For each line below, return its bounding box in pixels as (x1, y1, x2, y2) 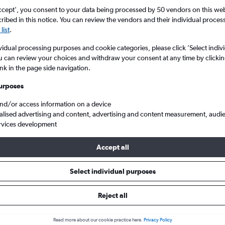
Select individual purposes (69, 167, 156, 175)
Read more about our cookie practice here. (53, 217, 143, 223)
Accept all (96, 143, 129, 151)
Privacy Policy (143, 217, 172, 223)
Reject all (97, 191, 128, 199)
